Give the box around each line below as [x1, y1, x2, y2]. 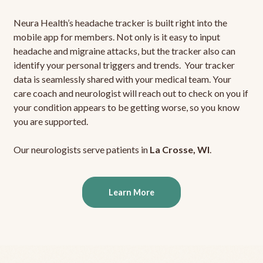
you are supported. [13, 116, 88, 127]
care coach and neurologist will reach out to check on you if [13, 87, 248, 99]
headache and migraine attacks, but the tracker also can [13, 45, 235, 57]
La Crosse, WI [149, 144, 210, 156]
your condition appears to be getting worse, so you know [13, 102, 240, 113]
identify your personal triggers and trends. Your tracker [13, 59, 235, 71]
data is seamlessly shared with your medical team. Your [13, 73, 231, 85]
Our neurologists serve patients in [13, 144, 150, 156]
